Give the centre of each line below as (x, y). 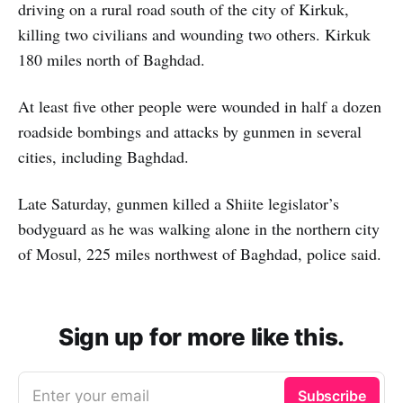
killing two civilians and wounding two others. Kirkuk (194, 34)
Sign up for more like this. (201, 336)
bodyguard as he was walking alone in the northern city (199, 228)
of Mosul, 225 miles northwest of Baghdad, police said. (200, 253)
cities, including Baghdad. (103, 156)
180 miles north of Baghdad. (112, 59)
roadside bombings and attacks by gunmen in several (190, 131)
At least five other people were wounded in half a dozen (200, 106)
